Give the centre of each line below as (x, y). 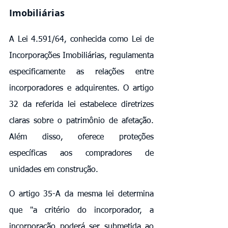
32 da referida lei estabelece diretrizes (81, 105)
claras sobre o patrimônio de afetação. (81, 121)
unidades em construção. (54, 170)
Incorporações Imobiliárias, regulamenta (81, 56)
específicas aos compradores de (81, 153)
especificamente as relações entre (81, 72)
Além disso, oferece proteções (81, 137)
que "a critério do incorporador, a (81, 210)
